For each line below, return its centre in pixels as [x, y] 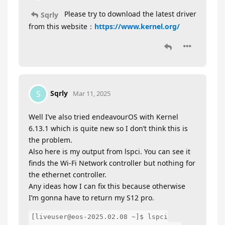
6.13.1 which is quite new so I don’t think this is [108, 128]
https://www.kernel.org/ [137, 26]
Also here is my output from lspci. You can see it [109, 151]
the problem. [50, 140]
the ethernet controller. [68, 174]
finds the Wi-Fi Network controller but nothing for [112, 163]
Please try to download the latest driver [129, 14]
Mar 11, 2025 [92, 93]
